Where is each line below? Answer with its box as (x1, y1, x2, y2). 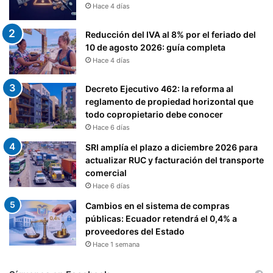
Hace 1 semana (93, 239, 140, 249)
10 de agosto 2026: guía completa (85, 41, 225, 52)
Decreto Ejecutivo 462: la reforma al (85, 83, 233, 94)
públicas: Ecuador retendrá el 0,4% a (85, 213, 237, 224)
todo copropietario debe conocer (85, 108, 223, 119)
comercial (85, 167, 127, 178)
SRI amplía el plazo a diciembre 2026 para (85, 141, 258, 152)
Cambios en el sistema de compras (85, 200, 230, 211)
